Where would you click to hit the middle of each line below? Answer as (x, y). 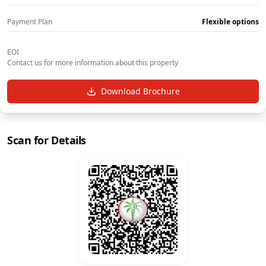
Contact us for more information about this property (93, 63)
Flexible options (230, 22)
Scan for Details (47, 140)
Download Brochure (140, 91)
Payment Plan (30, 22)
